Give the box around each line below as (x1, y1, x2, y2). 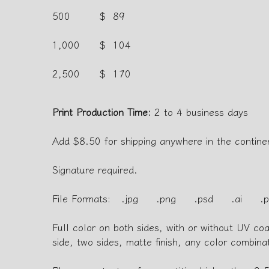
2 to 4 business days (151, 104, 249, 119)
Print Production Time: (52, 104, 151, 119)
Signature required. (52, 162, 138, 177)
